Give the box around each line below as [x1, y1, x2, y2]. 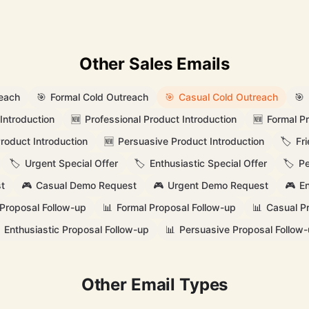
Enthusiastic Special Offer [150, 157, 267, 169]
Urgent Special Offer [25, 157, 118, 169]
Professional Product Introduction [84, 113, 237, 125]
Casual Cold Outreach [179, 91, 278, 103]
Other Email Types [81, 275, 228, 295]
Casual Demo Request [35, 179, 137, 191]
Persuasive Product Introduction [118, 135, 264, 147]
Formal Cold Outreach [50, 91, 148, 103]
